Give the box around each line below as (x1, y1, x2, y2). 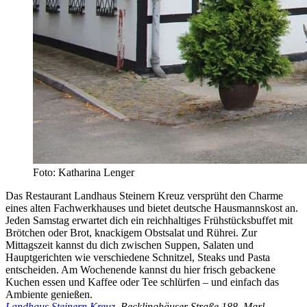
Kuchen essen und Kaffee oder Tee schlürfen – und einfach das (5, 276, 279, 288)
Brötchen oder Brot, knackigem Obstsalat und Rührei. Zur (5, 227, 257, 239)
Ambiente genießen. (5, 288, 93, 301)
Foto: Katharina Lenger (33, 167, 134, 179)
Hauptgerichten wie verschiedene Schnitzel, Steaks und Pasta (5, 251, 270, 264)
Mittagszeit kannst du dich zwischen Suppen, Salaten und (5, 239, 254, 251)
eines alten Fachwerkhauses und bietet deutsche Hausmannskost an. (5, 202, 298, 214)
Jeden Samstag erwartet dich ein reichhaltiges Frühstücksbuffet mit (5, 214, 293, 227)
